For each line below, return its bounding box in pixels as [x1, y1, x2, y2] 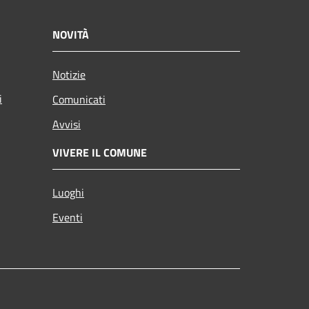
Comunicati [52, 90, 106, 108]
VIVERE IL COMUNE [52, 143, 147, 161]
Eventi [52, 208, 83, 226]
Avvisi [52, 115, 81, 132]
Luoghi [52, 183, 84, 201]
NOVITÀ [52, 26, 89, 43]
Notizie [52, 66, 86, 83]
